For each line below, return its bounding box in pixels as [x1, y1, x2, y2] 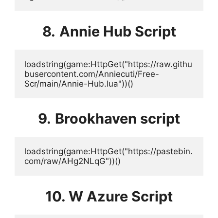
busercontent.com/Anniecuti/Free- [24, 69, 159, 79]
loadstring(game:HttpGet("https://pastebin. [24, 146, 193, 156]
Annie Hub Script [59, 22, 176, 40]
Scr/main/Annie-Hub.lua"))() [24, 78, 133, 89]
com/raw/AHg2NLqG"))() [24, 156, 121, 166]
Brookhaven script [55, 110, 180, 127]
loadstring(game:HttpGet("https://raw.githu [24, 59, 192, 69]
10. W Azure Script [45, 187, 173, 205]
